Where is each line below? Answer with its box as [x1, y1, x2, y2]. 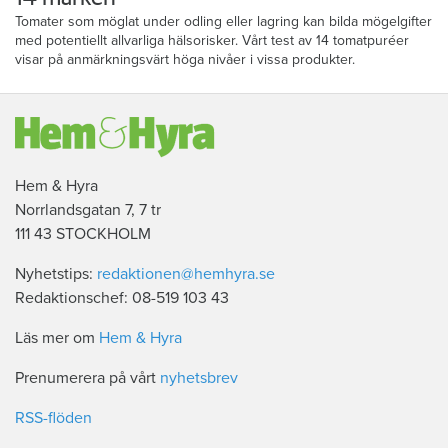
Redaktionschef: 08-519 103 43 [15, 288, 229, 309]
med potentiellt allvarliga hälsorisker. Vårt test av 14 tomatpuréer [15, 32, 409, 50]
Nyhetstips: [15, 264, 97, 285]
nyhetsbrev [160, 368, 238, 389]
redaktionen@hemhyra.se [97, 264, 275, 285]
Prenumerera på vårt [15, 368, 160, 389]
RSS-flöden [15, 408, 92, 429]
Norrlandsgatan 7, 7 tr [15, 200, 161, 221]
